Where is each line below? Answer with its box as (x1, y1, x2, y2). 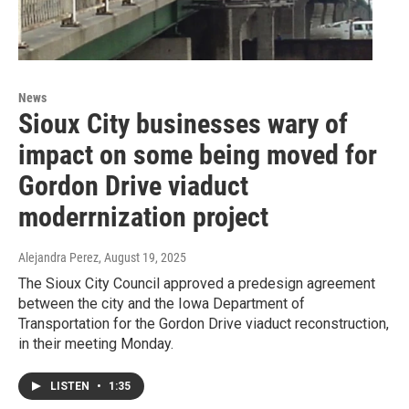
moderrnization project (18, 201, 268, 234)
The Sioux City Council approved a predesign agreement (18, 275, 375, 293)
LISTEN (50, 380, 92, 393)
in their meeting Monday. (18, 335, 173, 353)
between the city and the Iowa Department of (18, 295, 305, 313)
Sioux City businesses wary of (18, 108, 348, 141)
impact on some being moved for (18, 139, 377, 172)
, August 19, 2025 (99, 250, 186, 266)
